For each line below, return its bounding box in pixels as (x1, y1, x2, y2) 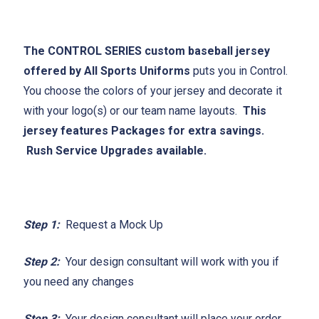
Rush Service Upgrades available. (23, 143, 209, 157)
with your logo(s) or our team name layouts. (23, 103, 243, 117)
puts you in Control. (190, 63, 291, 78)
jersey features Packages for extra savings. (23, 123, 267, 137)
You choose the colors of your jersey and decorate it (23, 83, 282, 98)
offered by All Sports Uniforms (23, 63, 190, 78)
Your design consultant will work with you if (60, 254, 279, 268)
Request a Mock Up (60, 217, 166, 231)
